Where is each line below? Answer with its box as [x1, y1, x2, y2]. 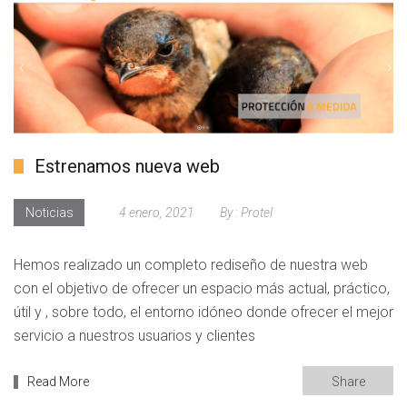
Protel [241, 205, 273, 221]
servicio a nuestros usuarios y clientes [14, 327, 255, 345]
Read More [27, 374, 89, 390]
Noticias [25, 205, 74, 221]
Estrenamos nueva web [35, 155, 220, 178]
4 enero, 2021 [119, 205, 194, 221]
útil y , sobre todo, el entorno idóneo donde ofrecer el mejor [14, 303, 393, 322]
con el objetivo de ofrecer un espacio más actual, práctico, [14, 280, 390, 298]
